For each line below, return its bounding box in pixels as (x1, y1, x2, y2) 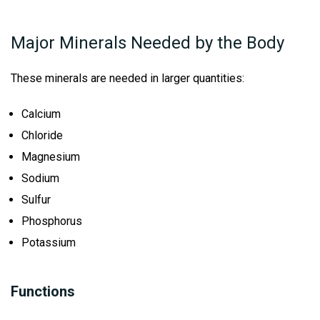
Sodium (21, 171, 59, 186)
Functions (11, 283, 75, 301)
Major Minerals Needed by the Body (11, 33, 284, 54)
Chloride (21, 129, 63, 143)
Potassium (21, 236, 76, 250)
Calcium (21, 107, 61, 121)
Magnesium (21, 150, 80, 164)
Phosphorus (21, 214, 82, 229)
